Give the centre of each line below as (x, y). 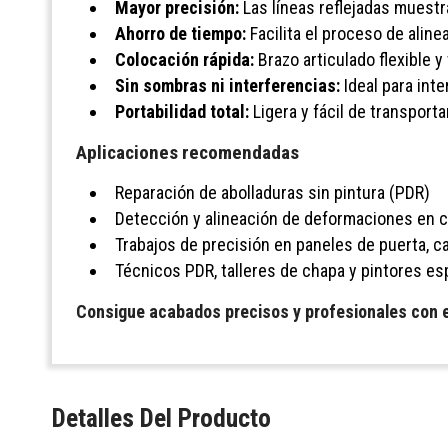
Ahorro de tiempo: (180, 34)
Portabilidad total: (182, 112)
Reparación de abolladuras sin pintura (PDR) (272, 193)
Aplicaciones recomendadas (187, 153)
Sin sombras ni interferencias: (227, 86)
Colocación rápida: (184, 60)
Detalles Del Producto (161, 417)
